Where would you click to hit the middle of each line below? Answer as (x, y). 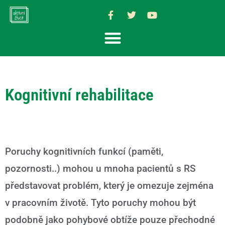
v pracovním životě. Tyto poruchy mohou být (100, 202)
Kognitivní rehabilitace (79, 94)
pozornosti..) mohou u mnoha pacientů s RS (100, 168)
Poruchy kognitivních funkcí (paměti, (84, 151)
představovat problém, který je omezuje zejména (109, 185)
